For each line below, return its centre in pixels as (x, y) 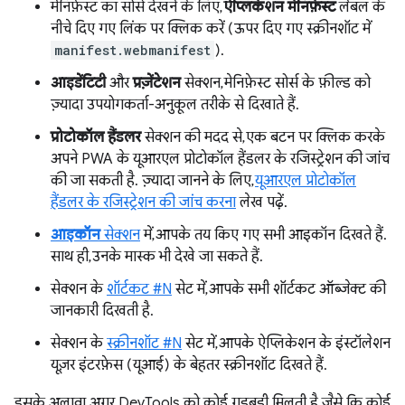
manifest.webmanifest (132, 51)
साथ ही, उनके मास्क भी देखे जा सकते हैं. (157, 257)
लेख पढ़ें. (262, 203)
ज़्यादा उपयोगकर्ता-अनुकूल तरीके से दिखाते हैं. (175, 105)
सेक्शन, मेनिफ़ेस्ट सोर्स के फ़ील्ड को (276, 84)
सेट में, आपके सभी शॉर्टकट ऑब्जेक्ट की (279, 290)
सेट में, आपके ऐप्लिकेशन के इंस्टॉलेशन (286, 344)
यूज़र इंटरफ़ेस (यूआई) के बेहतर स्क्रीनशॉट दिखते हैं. (189, 366)
